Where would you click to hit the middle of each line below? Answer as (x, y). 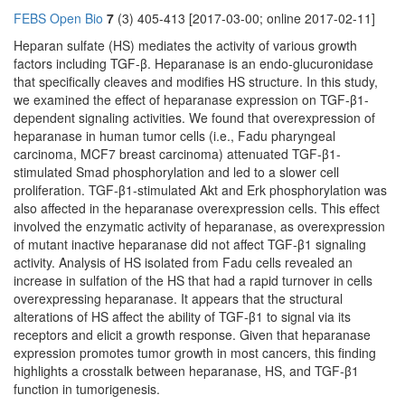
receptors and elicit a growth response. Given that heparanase (192, 335)
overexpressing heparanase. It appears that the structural (178, 299)
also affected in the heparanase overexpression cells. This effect (197, 208)
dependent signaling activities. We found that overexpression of (194, 118)
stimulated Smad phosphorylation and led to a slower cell (176, 172)
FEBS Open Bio (58, 19)
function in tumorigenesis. (87, 389)
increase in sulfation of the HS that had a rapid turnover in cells (193, 281)
